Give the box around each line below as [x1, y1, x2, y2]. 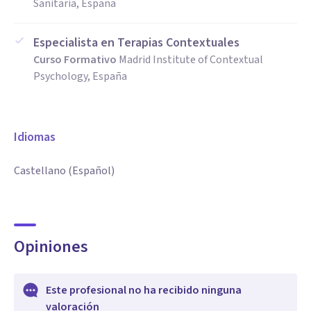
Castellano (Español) [14, 163, 115, 178]
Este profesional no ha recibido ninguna [46, 283, 242, 298]
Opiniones [14, 235, 88, 259]
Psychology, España [33, 69, 127, 84]
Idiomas [14, 128, 56, 146]
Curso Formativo [33, 52, 117, 67]
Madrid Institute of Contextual [119, 52, 263, 67]
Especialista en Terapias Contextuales [33, 34, 239, 51]
